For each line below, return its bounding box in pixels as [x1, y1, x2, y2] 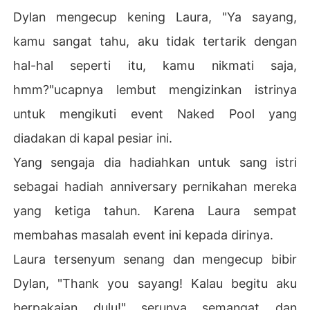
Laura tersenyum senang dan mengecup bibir [13, 251, 297, 266]
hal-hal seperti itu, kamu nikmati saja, [13, 57, 297, 73]
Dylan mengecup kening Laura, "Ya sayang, [13, 9, 297, 24]
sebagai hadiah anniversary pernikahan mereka [13, 179, 297, 194]
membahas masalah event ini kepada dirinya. [13, 227, 274, 242]
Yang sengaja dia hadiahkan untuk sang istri [13, 154, 297, 170]
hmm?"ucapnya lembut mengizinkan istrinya [13, 82, 297, 97]
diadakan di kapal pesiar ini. [13, 130, 173, 145]
